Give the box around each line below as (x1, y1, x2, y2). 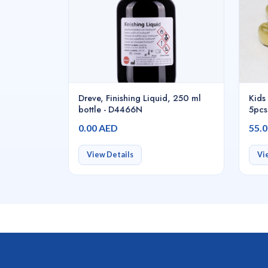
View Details (86, 150, 133, 160)
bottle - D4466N (78, 103, 142, 115)
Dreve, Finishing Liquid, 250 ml (78, 92, 201, 104)
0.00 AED (78, 122, 118, 134)
